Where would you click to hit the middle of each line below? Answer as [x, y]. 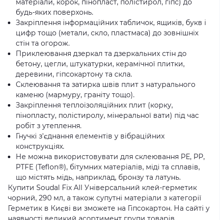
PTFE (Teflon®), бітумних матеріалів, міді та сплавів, [108, 167]
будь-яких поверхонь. [55, 12]
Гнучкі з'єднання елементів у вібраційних [90, 136]
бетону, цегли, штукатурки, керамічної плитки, [100, 64]
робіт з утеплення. [49, 126]
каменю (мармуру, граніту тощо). [75, 95]
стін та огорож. [43, 43]
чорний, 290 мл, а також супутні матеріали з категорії [105, 198]
